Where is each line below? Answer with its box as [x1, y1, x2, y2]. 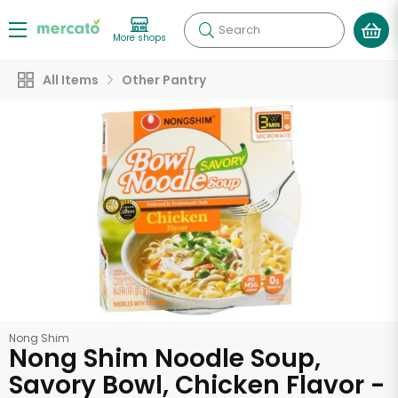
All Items [43, 71, 99, 89]
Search [219, 21, 260, 38]
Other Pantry [122, 71, 206, 89]
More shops [113, 30, 166, 44]
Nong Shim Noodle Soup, [9, 341, 321, 376]
